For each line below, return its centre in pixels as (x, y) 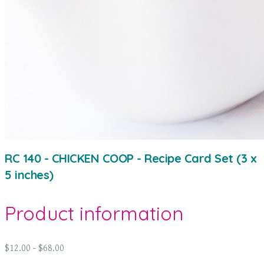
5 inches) (29, 175)
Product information (94, 213)
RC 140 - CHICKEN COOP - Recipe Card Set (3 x (131, 159)
